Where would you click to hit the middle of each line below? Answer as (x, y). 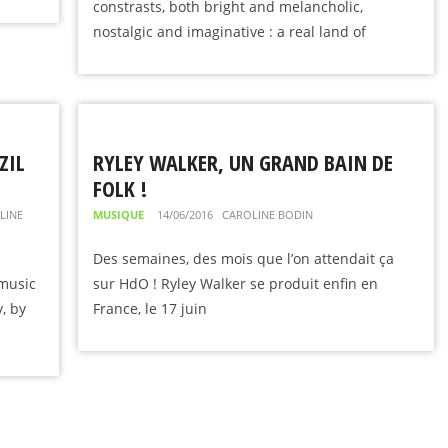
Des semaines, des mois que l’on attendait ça (244, 258)
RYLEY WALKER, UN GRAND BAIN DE (243, 162)
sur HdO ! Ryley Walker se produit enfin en (236, 283)
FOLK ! (120, 188)
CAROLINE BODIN (268, 214)
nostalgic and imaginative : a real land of (230, 31)
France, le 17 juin (150, 308)
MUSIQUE (119, 214)
